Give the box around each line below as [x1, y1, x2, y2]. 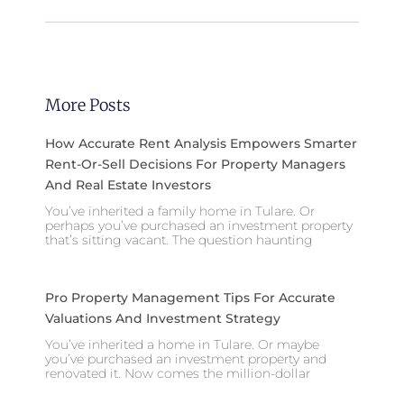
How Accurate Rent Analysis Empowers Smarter [44, 134, 357, 151]
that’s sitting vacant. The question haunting [44, 231, 313, 248]
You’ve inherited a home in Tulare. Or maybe [44, 335, 319, 353]
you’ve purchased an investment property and [44, 350, 326, 367]
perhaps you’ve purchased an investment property [44, 216, 353, 234]
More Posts [44, 94, 131, 115]
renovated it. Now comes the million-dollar [44, 364, 310, 381]
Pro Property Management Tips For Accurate [44, 289, 335, 306]
